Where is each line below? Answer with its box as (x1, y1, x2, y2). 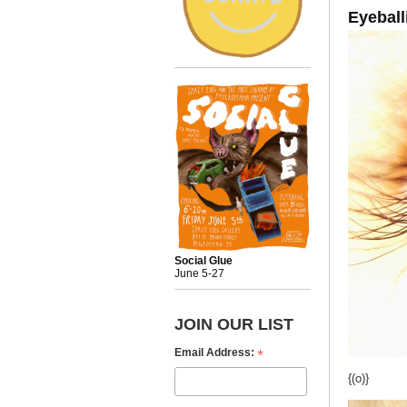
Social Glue (174, 253, 233, 267)
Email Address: (174, 345, 257, 359)
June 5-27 (174, 266, 224, 280)
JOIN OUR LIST (174, 313, 293, 333)
